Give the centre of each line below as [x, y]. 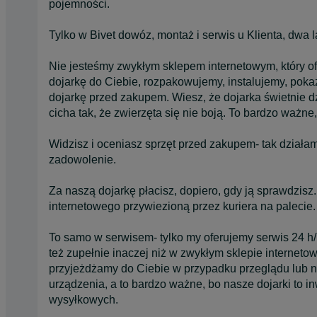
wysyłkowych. [83, 299]
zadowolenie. [82, 159]
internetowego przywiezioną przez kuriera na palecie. [182, 206]
